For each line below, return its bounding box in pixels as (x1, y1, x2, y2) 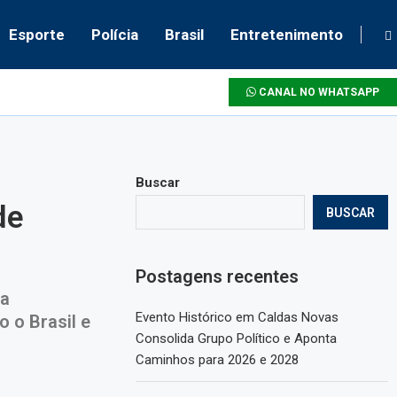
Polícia (91, 26, 138, 43)
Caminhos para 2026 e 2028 (136, 352, 300, 368)
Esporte (9, 26, 65, 43)
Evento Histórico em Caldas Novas (136, 309, 339, 325)
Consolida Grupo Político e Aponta (136, 331, 338, 346)
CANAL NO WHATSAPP (256, 86, 379, 98)
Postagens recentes (136, 266, 300, 287)
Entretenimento (230, 26, 343, 43)
